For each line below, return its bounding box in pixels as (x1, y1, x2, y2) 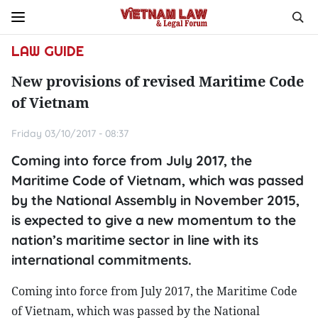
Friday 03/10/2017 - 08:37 (11, 127, 128, 140)
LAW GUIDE (11, 42, 84, 60)
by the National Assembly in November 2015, (11, 192, 300, 209)
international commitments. (11, 251, 192, 268)
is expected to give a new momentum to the (11, 212, 296, 229)
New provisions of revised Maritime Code (11, 72, 304, 91)
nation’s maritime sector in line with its (11, 231, 258, 248)
